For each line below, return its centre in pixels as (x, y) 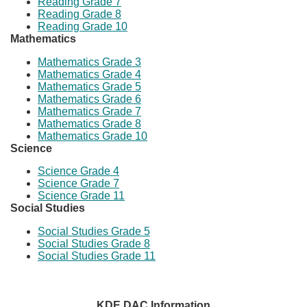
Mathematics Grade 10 (93, 136)
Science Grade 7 (78, 184)
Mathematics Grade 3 (89, 62)
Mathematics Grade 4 (89, 74)
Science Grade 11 (81, 196)
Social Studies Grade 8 (94, 243)
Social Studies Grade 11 (97, 256)
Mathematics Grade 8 (89, 123)
